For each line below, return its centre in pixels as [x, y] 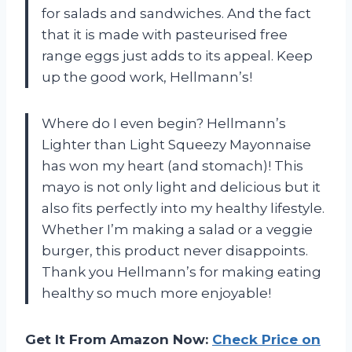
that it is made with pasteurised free [165, 34]
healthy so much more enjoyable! [156, 293]
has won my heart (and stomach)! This [172, 165]
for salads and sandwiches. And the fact [176, 13]
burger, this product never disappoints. [175, 250]
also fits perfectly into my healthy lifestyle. [183, 208]
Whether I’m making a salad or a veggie [177, 229]
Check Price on [266, 339]
